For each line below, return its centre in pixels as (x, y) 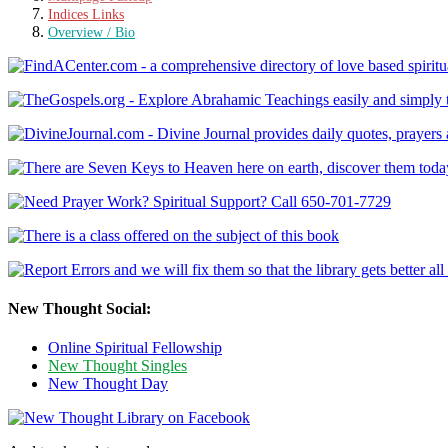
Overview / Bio (91, 31)
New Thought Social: (79, 308)
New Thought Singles (117, 366)
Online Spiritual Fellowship (135, 348)
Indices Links (86, 13)
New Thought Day (108, 384)
